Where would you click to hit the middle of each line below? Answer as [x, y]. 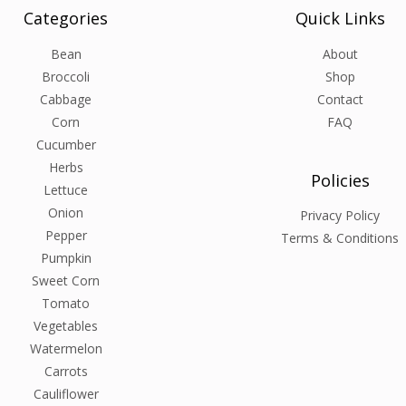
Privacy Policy [340, 216]
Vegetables [66, 325]
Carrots [66, 371]
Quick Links [340, 18]
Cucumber [66, 144]
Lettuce [66, 189]
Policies [340, 180]
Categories [66, 18]
